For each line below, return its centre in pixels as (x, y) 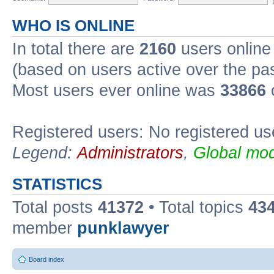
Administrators (130, 153)
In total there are (76, 49)
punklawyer (123, 228)
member (45, 228)
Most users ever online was (116, 90)
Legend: (45, 153)
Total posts (55, 207)
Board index (46, 259)
